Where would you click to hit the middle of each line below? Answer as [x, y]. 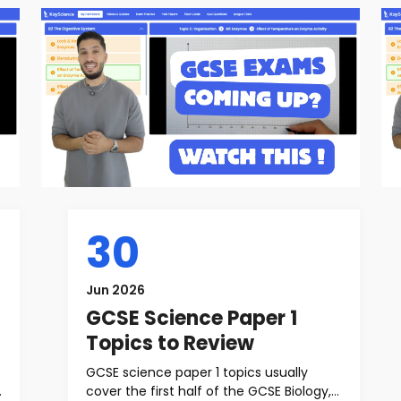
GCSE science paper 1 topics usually [197, 372]
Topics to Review [170, 343]
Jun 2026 [115, 290]
